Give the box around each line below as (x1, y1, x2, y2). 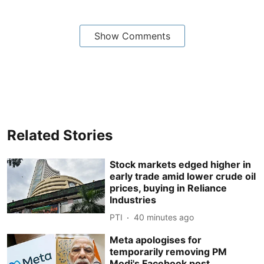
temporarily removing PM (110, 245, 227, 258)
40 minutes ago (134, 212, 194, 222)
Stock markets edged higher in (110, 158, 252, 170)
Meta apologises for (110, 233, 202, 246)
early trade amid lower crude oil (110, 170, 256, 182)
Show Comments (94, 29, 170, 42)
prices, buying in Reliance (110, 181, 227, 194)
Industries (110, 193, 157, 206)
